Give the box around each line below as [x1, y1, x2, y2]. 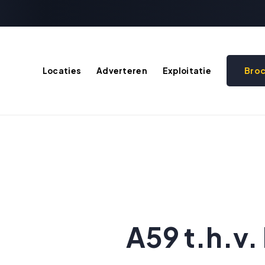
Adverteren [96, 65, 147, 76]
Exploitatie [162, 65, 211, 76]
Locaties [42, 65, 82, 76]
